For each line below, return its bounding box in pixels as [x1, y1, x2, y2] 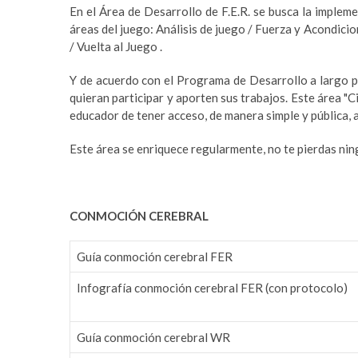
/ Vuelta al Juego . [70, 38, 162, 54]
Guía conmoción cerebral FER [77, 249, 233, 264]
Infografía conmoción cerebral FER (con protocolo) [77, 280, 348, 295]
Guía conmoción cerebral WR [77, 329, 230, 344]
